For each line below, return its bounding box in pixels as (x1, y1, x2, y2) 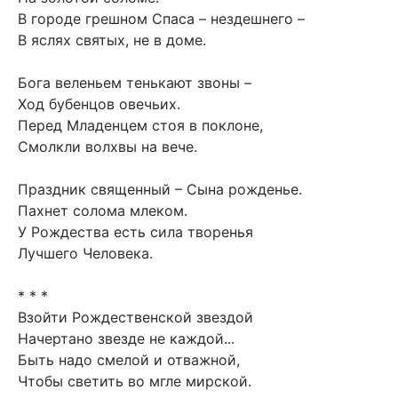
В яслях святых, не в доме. (18, 30, 206, 49)
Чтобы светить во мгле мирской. (18, 371, 251, 390)
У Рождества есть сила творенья (18, 222, 253, 241)
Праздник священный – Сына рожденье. (18, 179, 302, 198)
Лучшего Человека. (18, 243, 153, 262)
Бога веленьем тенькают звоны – (18, 73, 251, 92)
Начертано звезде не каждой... (18, 329, 235, 347)
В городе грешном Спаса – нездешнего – (18, 9, 305, 28)
